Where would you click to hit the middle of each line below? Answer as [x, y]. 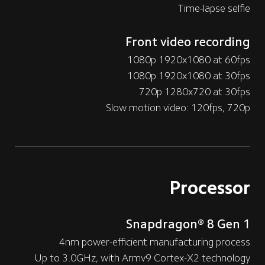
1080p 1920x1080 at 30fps [189, 75]
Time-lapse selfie [214, 8]
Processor [210, 188]
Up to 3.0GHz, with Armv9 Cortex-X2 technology [143, 258]
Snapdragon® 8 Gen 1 [188, 224]
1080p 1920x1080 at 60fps [189, 59]
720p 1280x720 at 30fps [195, 91]
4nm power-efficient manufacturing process [155, 242]
